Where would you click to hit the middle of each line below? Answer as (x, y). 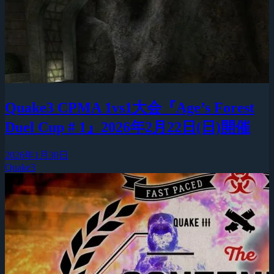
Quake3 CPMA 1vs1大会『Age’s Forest (130, 107)
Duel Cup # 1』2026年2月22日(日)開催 (128, 127)
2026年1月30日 (37, 155)
